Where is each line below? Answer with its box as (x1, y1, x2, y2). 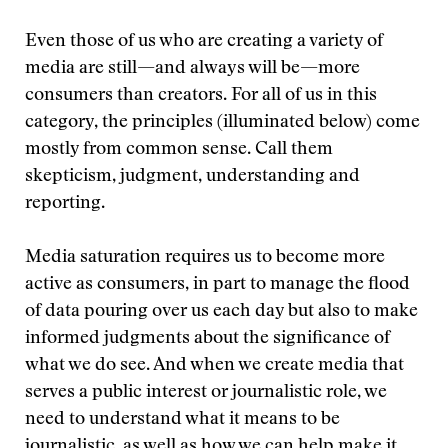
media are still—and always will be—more (25, 60, 360, 78)
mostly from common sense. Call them (25, 141, 333, 159)
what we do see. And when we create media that (25, 357, 404, 375)
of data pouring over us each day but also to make (25, 303, 418, 321)
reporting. (25, 195, 105, 213)
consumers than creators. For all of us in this (25, 87, 377, 105)
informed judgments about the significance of (25, 330, 390, 348)
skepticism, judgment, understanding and (25, 168, 360, 186)
